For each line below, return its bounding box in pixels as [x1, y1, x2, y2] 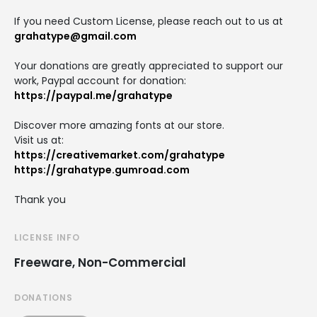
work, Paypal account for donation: [14, 73, 186, 88]
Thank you [14, 192, 66, 207]
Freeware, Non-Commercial [14, 253, 186, 271]
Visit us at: [14, 132, 64, 147]
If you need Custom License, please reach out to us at [14, 13, 283, 28]
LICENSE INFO [14, 231, 80, 243]
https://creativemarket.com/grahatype [14, 147, 225, 162]
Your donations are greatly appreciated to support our [14, 58, 283, 73]
